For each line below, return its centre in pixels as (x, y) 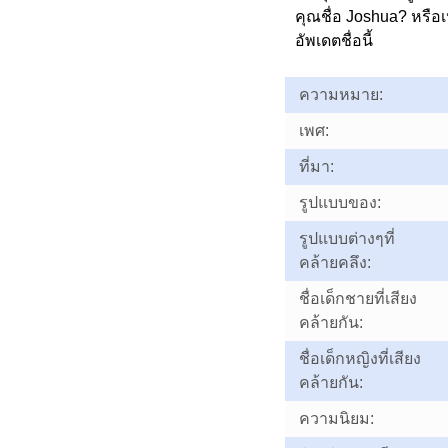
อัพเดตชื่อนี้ (333, 40)
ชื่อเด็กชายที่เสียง (357, 298)
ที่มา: (316, 166)
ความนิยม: (336, 418)
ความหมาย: (340, 94)
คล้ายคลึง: (334, 262)
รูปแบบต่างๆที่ (346, 238)
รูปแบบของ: (339, 202)
